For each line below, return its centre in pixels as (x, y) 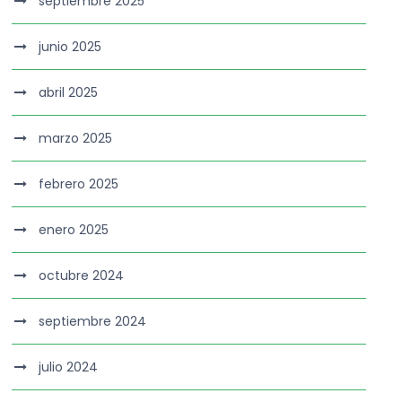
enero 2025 (74, 230)
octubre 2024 (82, 275)
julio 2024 (69, 367)
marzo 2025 (76, 138)
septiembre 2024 (93, 321)
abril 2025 (69, 92)
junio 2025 (70, 47)
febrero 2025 (79, 184)
